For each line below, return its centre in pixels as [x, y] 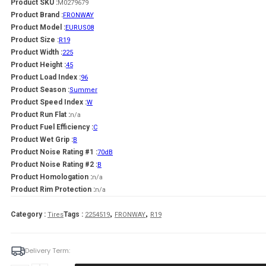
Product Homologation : [51, 177]
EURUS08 [80, 27]
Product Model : [38, 27]
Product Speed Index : [49, 102]
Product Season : [40, 89]
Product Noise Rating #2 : [54, 164]
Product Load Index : [46, 77]
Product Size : [35, 39]
